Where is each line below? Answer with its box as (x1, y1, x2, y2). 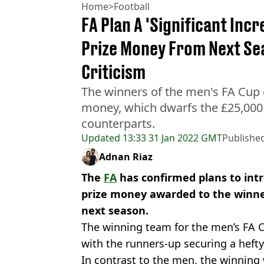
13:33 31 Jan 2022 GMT (120, 131, 222, 145)
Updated (81, 131, 120, 145)
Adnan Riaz (99, 150, 153, 164)
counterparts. (81, 115, 155, 132)
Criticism (81, 61, 146, 84)
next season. (81, 203, 148, 218)
